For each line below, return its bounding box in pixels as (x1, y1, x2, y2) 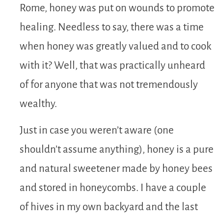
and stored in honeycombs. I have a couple (20, 182, 206, 193)
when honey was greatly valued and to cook (20, 41, 211, 53)
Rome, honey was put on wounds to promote (20, 2, 215, 14)
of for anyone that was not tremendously (20, 79, 198, 91)
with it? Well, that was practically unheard (20, 60, 205, 72)
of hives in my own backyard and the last (20, 201, 198, 213)
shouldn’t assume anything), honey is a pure (20, 143, 214, 155)
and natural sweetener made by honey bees (20, 163, 213, 174)
